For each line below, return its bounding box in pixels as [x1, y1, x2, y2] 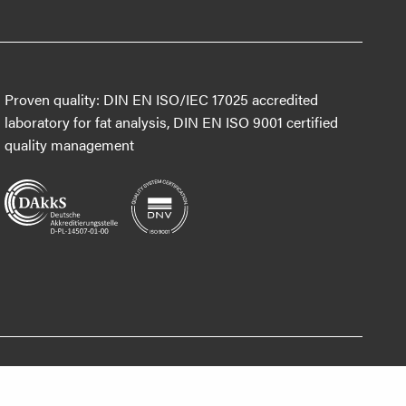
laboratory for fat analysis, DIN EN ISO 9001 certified [5, 111, 339, 133]
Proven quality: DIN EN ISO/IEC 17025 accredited [5, 89, 319, 111]
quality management [5, 134, 135, 156]
